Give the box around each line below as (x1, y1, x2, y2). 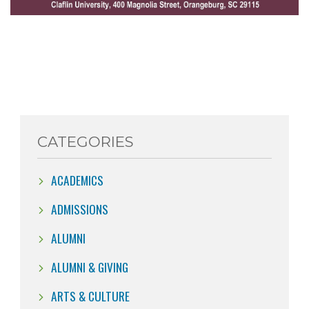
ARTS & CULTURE (51, 286, 130, 305)
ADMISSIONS (51, 199, 108, 218)
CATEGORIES (37, 132, 134, 150)
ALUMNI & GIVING (51, 257, 128, 276)
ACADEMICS (51, 170, 103, 189)
